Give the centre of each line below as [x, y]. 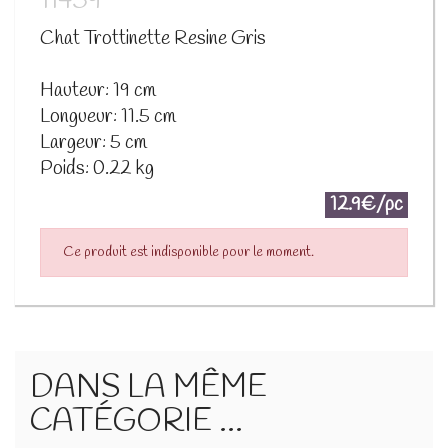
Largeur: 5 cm [93, 142]
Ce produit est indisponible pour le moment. [188, 252]
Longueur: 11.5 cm [108, 116]
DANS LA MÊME [148, 388]
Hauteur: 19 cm [98, 90]
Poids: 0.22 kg [97, 168]
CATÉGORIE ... [136, 422]
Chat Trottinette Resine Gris [153, 38]
